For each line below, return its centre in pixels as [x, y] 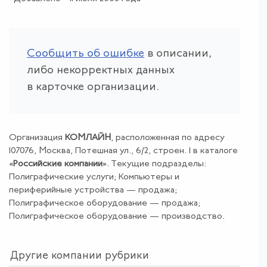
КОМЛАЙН [88, 138]
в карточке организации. [93, 87]
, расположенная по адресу [168, 138]
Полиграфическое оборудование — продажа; [105, 203]
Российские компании [58, 164]
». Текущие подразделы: [154, 164]
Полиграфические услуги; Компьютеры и [94, 177]
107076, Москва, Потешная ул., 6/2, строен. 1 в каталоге [123, 151]
